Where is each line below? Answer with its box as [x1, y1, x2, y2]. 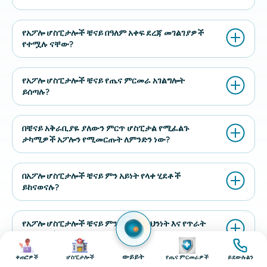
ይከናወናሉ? [22, 182, 59, 193]
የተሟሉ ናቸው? [22, 39, 73, 49]
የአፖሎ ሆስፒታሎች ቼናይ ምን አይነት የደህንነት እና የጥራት [22, 218, 206, 229]
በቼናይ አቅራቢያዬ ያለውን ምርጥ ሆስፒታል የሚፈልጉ [22, 123, 189, 133]
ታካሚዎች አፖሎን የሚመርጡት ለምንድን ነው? [22, 134, 170, 145]
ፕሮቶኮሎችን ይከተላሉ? [22, 229, 98, 240]
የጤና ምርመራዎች [165, 254, 209, 260]
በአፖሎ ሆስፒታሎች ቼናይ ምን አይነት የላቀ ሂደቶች [22, 170, 181, 181]
